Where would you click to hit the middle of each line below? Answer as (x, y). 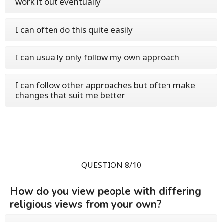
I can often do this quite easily (74, 29)
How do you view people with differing (106, 191)
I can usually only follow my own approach (97, 57)
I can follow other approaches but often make (105, 85)
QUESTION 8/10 (111, 165)
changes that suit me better (70, 95)
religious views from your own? (86, 204)
